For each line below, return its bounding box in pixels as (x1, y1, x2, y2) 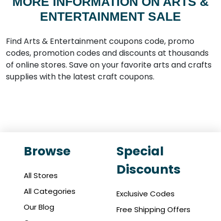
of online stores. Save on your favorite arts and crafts (6, 59, 212, 71)
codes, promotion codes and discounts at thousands (6, 47, 209, 59)
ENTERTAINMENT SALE (40, 9, 181, 24)
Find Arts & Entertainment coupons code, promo (6, 36, 194, 47)
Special (116, 143, 164, 160)
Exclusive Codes (116, 188, 175, 199)
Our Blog (24, 202, 54, 213)
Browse (24, 143, 71, 160)
